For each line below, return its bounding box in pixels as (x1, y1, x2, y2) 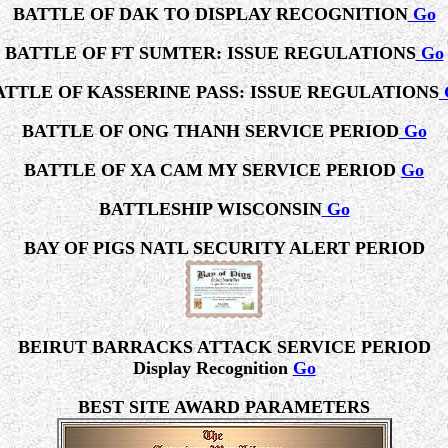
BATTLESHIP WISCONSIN (98, 199, 322, 219)
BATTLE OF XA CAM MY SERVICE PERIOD (24, 160, 401, 180)
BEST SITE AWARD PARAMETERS (78, 397, 370, 417)
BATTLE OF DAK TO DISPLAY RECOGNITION (12, 4, 408, 24)
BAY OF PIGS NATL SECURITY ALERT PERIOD (23, 238, 425, 258)
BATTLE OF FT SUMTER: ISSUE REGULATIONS (4, 43, 416, 63)
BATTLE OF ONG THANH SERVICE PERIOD (21, 121, 399, 141)
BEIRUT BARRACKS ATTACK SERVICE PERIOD (17, 337, 431, 357)
